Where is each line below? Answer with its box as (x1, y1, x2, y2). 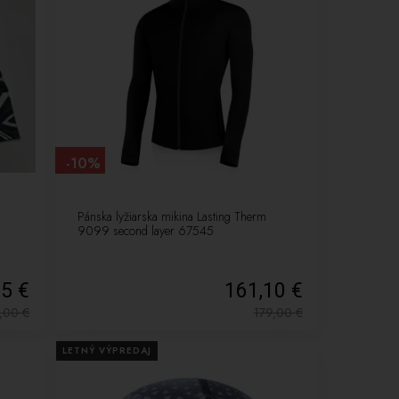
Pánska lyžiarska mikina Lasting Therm (77, 208, 266, 226)
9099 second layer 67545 (77, 222, 214, 240)
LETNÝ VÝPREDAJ (62, 344, 152, 358)
